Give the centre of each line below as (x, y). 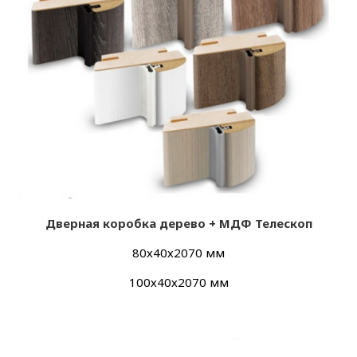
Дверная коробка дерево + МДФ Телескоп (178, 223)
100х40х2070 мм (178, 282)
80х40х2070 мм (178, 252)
